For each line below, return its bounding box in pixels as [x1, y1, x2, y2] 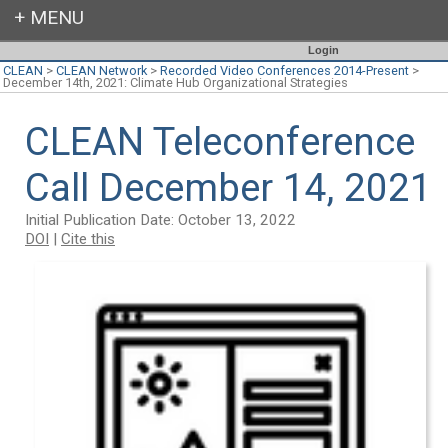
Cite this [61, 229, 115, 248]
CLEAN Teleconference [25, 118, 415, 164]
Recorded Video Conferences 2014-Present [160, 63, 409, 78]
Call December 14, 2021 [25, 164, 432, 210]
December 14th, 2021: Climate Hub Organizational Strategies [3, 75, 348, 90]
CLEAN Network [56, 63, 147, 78]
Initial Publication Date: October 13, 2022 [25, 210, 296, 229]
